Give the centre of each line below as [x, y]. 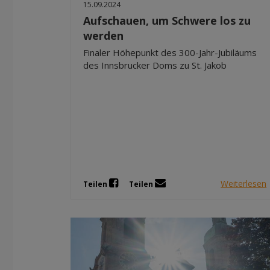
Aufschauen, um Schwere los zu [167, 20]
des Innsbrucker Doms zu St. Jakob [155, 65]
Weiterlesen [244, 183]
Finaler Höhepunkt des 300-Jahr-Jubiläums [170, 52]
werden [103, 35]
